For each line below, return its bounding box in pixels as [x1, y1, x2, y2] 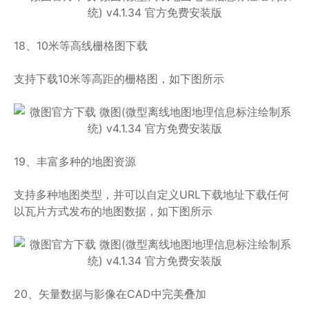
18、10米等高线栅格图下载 [14, 39, 148, 52]
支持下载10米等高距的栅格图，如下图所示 [14, 72, 224, 86]
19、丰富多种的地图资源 [14, 154, 136, 168]
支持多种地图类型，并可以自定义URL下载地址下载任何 [14, 188, 289, 201]
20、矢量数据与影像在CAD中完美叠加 [14, 287, 206, 301]
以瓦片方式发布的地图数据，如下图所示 [14, 204, 212, 218]
